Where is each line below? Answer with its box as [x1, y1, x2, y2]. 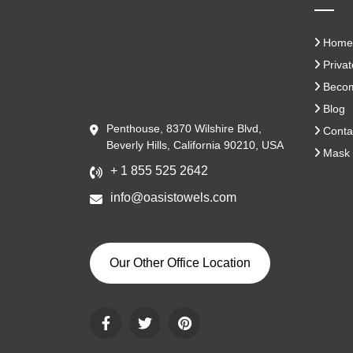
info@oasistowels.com [110, 190, 236, 204]
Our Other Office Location [110, 255, 251, 269]
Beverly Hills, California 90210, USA [106, 138, 284, 151]
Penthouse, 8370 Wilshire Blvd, [106, 121, 262, 135]
